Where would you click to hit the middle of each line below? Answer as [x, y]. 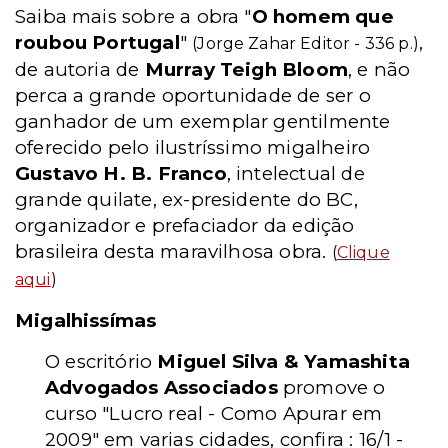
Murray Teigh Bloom [246, 69]
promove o [331, 387]
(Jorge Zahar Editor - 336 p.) [305, 43]
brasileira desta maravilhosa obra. [173, 251]
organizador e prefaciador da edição [185, 225]
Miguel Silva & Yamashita [283, 361]
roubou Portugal [97, 42]
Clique [363, 252]
